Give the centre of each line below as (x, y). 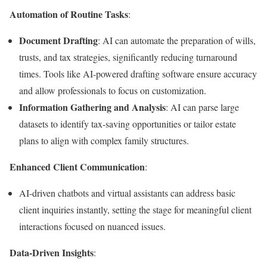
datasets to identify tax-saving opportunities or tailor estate (128, 124)
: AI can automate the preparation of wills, (177, 40)
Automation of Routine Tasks (69, 14)
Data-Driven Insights (52, 252)
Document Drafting (58, 40)
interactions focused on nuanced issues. (92, 226)
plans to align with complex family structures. (104, 140)
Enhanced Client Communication (77, 167)
